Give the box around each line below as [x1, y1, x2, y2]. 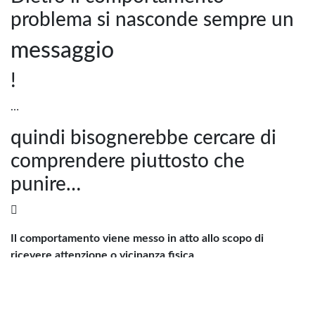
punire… [11, 174, 81, 194]
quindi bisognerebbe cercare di [11, 127, 276, 148]
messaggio [11, 39, 114, 62]
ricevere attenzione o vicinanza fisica [11, 249, 194, 261]
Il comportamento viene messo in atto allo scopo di [11, 232, 264, 244]
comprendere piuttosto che [11, 150, 245, 171]
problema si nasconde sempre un [11, 9, 294, 30]
